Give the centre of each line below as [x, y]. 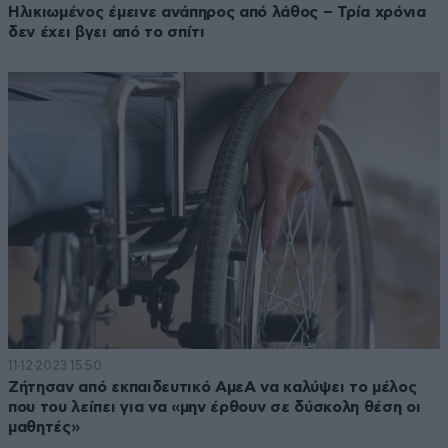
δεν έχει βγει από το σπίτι [106, 31]
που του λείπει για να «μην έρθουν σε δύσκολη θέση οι [214, 407]
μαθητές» [44, 427]
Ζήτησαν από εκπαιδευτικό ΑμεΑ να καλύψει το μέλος [212, 387]
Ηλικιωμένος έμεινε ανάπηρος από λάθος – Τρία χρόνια [217, 11]
